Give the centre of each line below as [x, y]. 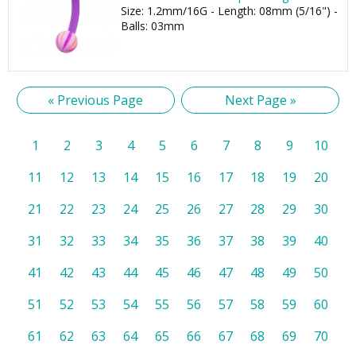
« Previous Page [96, 100]
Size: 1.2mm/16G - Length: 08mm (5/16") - [229, 11]
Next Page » [260, 100]
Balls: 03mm [153, 26]
